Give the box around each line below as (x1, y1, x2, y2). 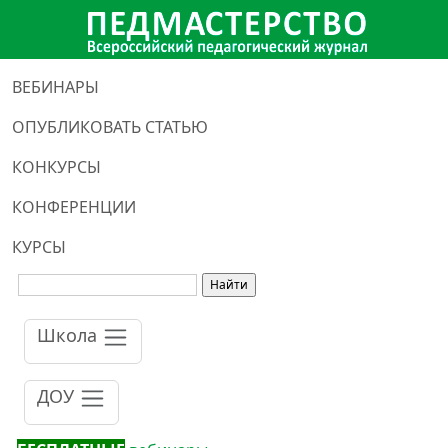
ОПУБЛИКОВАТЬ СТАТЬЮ (12, 116, 208, 138)
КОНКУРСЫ (12, 156, 101, 178)
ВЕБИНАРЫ (12, 76, 99, 98)
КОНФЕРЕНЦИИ (12, 196, 136, 218)
